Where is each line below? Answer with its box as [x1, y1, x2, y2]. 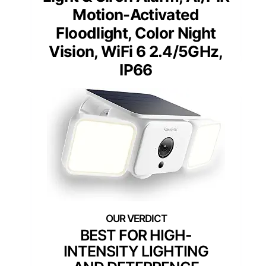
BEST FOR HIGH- [80, 226, 192, 245]
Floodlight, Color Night [56, 24, 216, 43]
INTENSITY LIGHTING [64, 242, 208, 261]
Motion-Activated [72, 5, 199, 24]
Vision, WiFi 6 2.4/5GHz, [49, 42, 223, 61]
